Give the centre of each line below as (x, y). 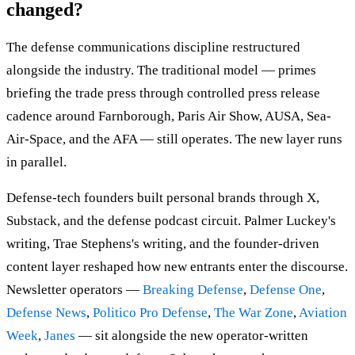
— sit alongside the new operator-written (192, 336)
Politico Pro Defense (150, 313)
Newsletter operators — (74, 290)
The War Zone (254, 313)
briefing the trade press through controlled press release (163, 94)
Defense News (46, 313)
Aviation (323, 313)
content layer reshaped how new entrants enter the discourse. (177, 267)
